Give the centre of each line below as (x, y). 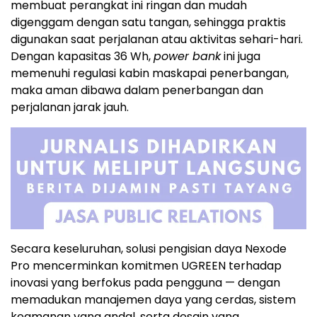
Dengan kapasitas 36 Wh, (82, 57)
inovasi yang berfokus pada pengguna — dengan (145, 283)
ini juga (241, 57)
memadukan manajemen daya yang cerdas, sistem (153, 300)
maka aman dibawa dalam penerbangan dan (137, 91)
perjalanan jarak (57, 108)
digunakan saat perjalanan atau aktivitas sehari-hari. (157, 40)
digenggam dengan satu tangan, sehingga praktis (148, 23)
